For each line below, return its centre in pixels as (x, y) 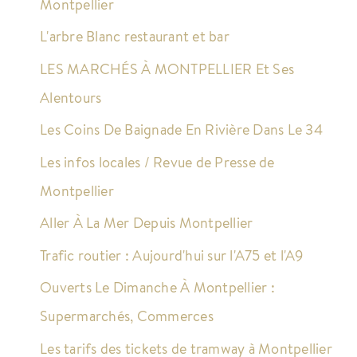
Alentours (71, 97)
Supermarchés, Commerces (127, 316)
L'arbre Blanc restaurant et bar (135, 36)
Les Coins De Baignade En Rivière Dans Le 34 (181, 129)
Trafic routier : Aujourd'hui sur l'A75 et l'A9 (172, 255)
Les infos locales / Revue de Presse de (157, 161)
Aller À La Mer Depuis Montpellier (147, 223)
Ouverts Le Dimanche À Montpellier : (157, 287)
